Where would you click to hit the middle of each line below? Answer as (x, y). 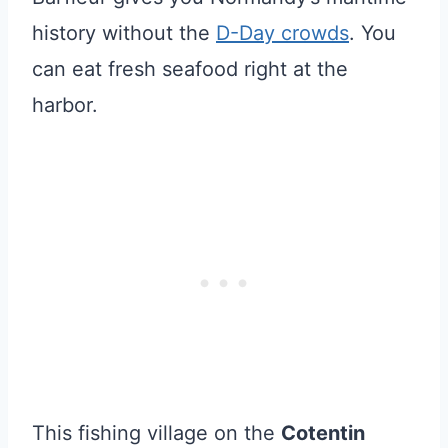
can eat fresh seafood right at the (190, 68)
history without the (124, 32)
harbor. (65, 104)
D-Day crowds (282, 32)
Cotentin (323, 432)
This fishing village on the (156, 432)
